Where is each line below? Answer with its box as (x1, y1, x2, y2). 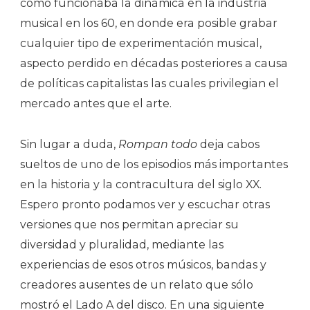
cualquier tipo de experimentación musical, (20, 36, 262, 50)
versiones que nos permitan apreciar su (20, 217, 239, 231)
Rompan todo (118, 137, 200, 151)
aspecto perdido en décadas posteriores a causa (20, 56, 288, 70)
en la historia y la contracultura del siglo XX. (20, 177, 262, 191)
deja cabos (200, 137, 259, 151)
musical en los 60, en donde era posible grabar (20, 16, 277, 30)
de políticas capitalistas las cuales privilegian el (20, 76, 279, 90)
